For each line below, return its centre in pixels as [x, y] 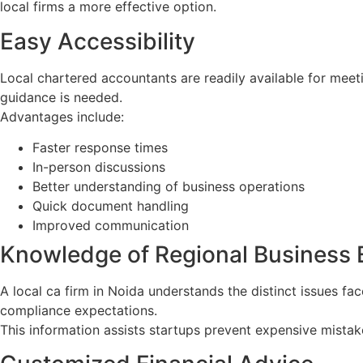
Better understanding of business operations [169, 186]
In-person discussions [99, 167]
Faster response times [100, 147]
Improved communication [111, 225]
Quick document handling [111, 205]
